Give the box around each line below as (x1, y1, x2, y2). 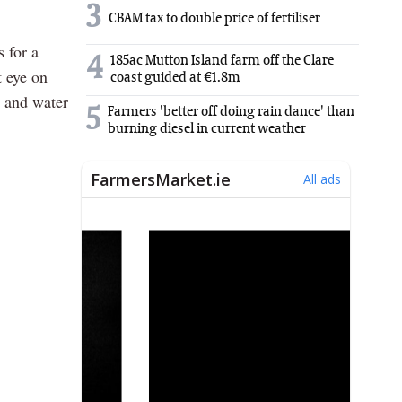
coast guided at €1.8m (110, 71, 240, 86)
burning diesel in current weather (108, 122, 306, 137)
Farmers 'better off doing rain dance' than (108, 105, 354, 120)
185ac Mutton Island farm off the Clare (110, 54, 334, 69)
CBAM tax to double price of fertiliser (109, 11, 320, 26)
